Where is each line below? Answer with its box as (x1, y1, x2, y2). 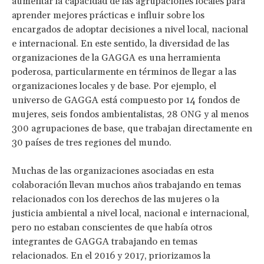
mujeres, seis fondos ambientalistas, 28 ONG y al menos (12, 108, 249, 121)
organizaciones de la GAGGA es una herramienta (12, 52, 220, 64)
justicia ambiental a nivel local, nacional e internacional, (12, 207, 249, 220)
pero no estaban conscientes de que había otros (12, 222, 212, 234)
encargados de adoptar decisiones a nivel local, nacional (12, 24, 248, 36)
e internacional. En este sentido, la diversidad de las (12, 38, 229, 50)
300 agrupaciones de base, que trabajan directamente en (12, 123, 252, 135)
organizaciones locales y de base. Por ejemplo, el (12, 80, 216, 93)
